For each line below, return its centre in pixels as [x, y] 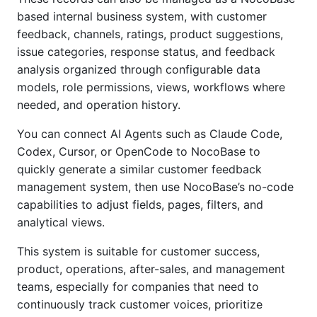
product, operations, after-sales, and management [151, 269]
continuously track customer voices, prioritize [140, 305]
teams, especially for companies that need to [138, 287]
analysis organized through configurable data [139, 70]
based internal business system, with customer [142, 17]
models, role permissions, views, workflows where [151, 87]
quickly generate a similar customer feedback [139, 169]
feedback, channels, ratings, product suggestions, [150, 34]
